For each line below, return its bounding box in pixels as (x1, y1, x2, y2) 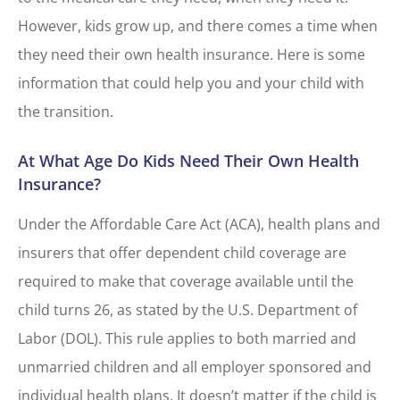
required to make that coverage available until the (18, 271, 354, 292)
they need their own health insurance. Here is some (18, 45, 365, 64)
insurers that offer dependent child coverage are (18, 243, 346, 263)
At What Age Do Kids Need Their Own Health (18, 150, 359, 172)
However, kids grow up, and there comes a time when (18, 16, 378, 36)
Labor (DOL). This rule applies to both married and (18, 329, 356, 349)
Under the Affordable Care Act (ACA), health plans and (18, 214, 380, 235)
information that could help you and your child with (18, 73, 364, 93)
